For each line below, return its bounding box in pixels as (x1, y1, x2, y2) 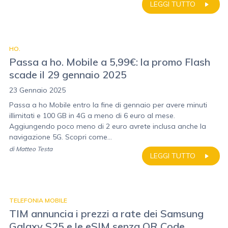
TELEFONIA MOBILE (9, 196, 67, 204)
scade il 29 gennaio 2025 (9, 68, 127, 81)
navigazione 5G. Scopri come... (9, 132, 112, 141)
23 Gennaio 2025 (9, 85, 66, 95)
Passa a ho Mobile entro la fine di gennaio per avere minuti (9, 100, 207, 109)
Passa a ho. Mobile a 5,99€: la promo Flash (9, 55, 210, 68)
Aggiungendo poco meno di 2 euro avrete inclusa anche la (9, 122, 206, 131)
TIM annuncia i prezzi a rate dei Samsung (9, 207, 204, 220)
